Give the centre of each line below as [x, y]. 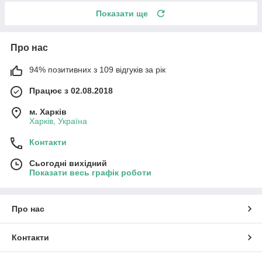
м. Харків [48, 111]
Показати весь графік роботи [90, 172]
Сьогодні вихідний [68, 163]
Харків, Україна [58, 121]
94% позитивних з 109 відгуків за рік [97, 69]
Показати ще [122, 13]
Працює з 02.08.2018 [71, 90]
